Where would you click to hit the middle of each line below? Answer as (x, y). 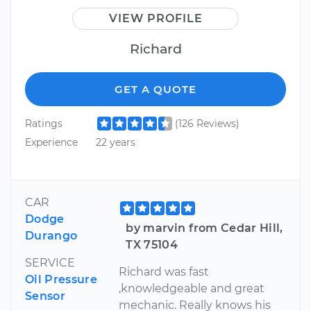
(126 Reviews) (207, 123)
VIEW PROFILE (155, 18)
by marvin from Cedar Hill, (204, 228)
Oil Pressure (61, 279)
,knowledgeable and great (192, 288)
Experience (51, 143)
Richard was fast (164, 271)
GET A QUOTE (155, 89)
